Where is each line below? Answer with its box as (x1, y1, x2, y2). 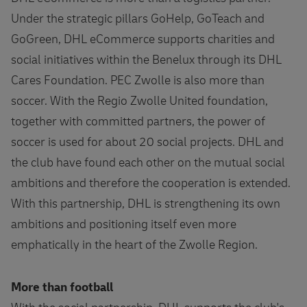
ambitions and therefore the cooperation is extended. (11, 175, 291, 191)
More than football (11, 279, 113, 295)
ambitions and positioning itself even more (11, 216, 236, 232)
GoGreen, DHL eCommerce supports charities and (11, 31, 275, 47)
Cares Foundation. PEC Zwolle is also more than (11, 72, 265, 88)
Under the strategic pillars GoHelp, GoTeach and (11, 10, 265, 27)
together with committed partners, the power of (11, 113, 265, 130)
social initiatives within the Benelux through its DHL (11, 51, 282, 68)
